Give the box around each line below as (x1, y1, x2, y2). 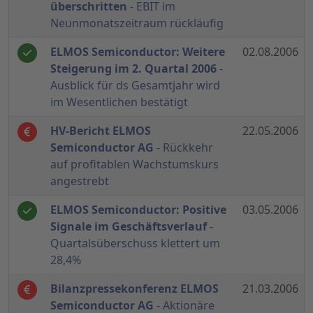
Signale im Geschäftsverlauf (50, 219, 207, 235)
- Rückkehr (154, 140, 213, 156)
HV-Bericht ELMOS (50, 123, 151, 139)
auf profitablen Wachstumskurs (50, 156, 219, 173)
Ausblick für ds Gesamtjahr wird (50, 78, 220, 94)
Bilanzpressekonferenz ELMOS (50, 281, 219, 297)
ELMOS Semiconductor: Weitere (50, 44, 225, 60)
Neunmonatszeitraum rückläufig (50, 15, 224, 31)
